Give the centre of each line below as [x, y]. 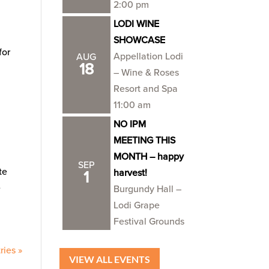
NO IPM [129, 124]
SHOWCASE [139, 40]
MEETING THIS [144, 141]
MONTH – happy [148, 157]
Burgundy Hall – [147, 189]
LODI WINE [136, 24]
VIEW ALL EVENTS [109, 259]
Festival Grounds [149, 222]
